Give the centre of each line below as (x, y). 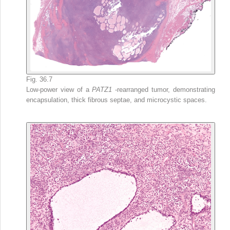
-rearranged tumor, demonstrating (165, 90)
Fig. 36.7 (39, 80)
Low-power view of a (59, 90)
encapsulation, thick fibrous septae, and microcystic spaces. (117, 100)
